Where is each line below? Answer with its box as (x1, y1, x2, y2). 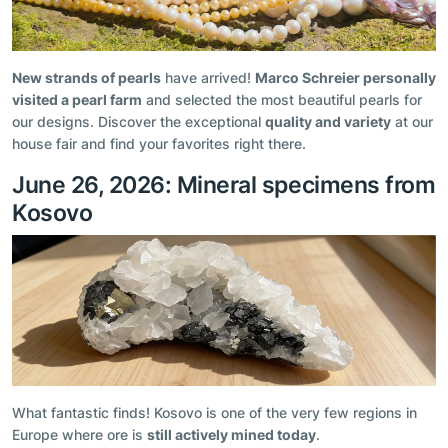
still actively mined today (147, 426, 316, 444)
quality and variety (265, 112, 391, 130)
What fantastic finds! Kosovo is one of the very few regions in (12, 404, 417, 422)
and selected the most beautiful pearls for (142, 90, 422, 108)
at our (391, 112, 433, 130)
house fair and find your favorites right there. (12, 134, 306, 152)
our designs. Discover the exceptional (12, 112, 265, 130)
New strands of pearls (12, 68, 161, 86)
